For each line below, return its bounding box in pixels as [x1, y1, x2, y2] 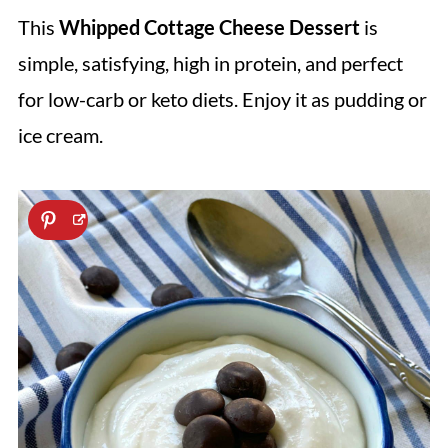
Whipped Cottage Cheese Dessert [58, 15, 360, 39]
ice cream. [17, 123, 103, 147]
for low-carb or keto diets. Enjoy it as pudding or [17, 87, 427, 111]
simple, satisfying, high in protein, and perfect [17, 51, 403, 75]
